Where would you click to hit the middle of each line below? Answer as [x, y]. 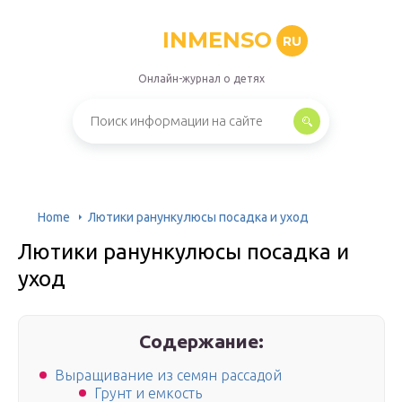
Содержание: [202, 341]
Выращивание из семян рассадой [168, 376]
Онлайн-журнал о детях [201, 79]
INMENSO [217, 40]
